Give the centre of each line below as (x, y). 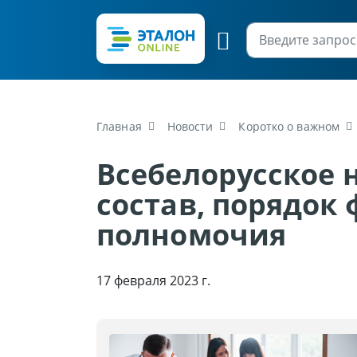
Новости (190, 126)
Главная (119, 126)
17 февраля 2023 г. (153, 280)
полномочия (192, 235)
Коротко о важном (289, 126)
